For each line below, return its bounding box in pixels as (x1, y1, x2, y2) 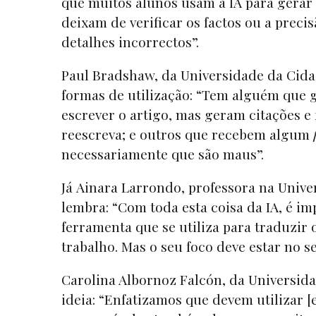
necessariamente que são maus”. (61, 144, 267, 163)
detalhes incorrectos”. (61, 32, 202, 51)
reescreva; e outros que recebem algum (61, 124, 313, 143)
